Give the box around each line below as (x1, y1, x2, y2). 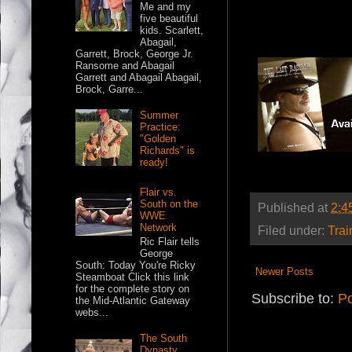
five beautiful (140, 13, 199, 24)
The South (140, 332, 188, 345)
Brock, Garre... (75, 83, 144, 95)
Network (140, 222, 178, 234)
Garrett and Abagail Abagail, (75, 71, 203, 83)
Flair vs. (140, 186, 178, 199)
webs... (75, 306, 109, 318)
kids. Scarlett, (140, 24, 204, 36)
